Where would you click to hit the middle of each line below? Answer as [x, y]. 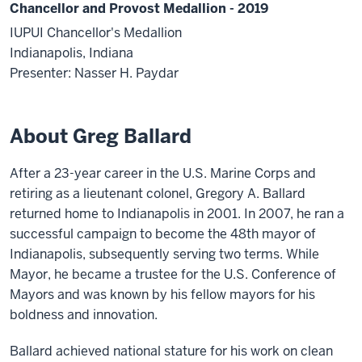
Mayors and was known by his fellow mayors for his [162, 295]
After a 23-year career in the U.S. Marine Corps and [163, 174]
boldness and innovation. [84, 315]
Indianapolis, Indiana [72, 53]
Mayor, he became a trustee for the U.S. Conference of [173, 275]
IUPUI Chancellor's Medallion [96, 33]
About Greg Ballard [101, 137]
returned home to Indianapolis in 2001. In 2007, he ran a [177, 214]
